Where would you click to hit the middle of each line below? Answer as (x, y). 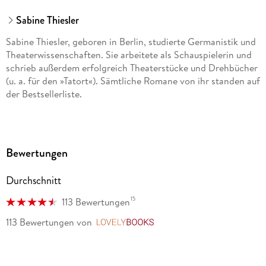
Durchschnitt (33, 181)
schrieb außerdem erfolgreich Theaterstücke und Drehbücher (132, 68)
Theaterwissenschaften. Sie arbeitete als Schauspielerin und (129, 55)
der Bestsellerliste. (44, 94)
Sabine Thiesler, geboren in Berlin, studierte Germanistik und (131, 42)
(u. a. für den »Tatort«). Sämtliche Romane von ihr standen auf (133, 81)
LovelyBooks (184, 223)
